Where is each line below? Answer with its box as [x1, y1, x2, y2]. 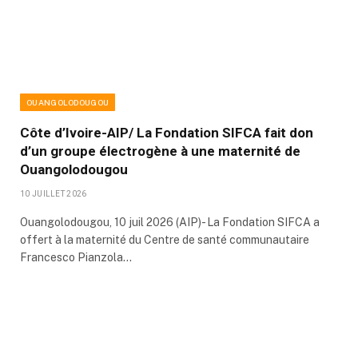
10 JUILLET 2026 [20, 189, 87, 199]
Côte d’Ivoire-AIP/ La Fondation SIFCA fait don [20, 125, 313, 141]
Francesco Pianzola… [20, 251, 132, 265]
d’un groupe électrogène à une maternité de [20, 143, 300, 160]
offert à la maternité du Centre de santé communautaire [20, 233, 309, 247]
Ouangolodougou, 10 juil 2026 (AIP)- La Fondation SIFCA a [20, 216, 320, 229]
